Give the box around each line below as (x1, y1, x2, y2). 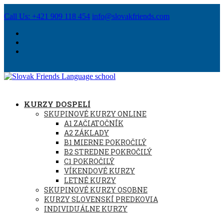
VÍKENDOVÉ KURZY (64, 166, 135, 175)
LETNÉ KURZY (64, 175, 116, 185)
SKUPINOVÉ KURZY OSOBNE (44, 185, 147, 194)
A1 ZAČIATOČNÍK (64, 118, 123, 128)
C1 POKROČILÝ (64, 156, 114, 166)
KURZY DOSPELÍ (24, 99, 90, 109)
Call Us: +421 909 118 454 (4, 12, 90, 20)
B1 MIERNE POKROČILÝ (64, 137, 146, 147)
